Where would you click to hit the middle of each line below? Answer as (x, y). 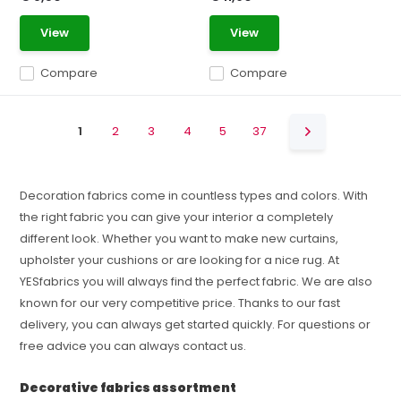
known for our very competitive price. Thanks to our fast (180, 303)
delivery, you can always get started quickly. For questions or (196, 324)
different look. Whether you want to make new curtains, (179, 239)
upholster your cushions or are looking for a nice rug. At (180, 260)
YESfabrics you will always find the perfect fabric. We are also (196, 282)
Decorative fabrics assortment (128, 388)
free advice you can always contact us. (133, 346)
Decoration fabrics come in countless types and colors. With (194, 196)
